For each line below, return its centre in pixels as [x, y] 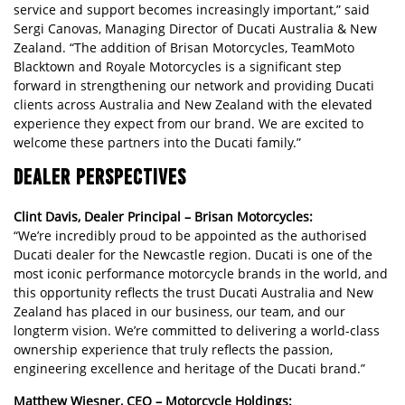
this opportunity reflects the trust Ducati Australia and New [193, 292]
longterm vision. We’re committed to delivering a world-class [197, 330]
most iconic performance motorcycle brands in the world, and [201, 273]
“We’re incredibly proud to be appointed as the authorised [190, 235]
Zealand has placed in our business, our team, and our [179, 311]
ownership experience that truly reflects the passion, [173, 349]
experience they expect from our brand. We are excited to [188, 123]
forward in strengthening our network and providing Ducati [194, 85]
